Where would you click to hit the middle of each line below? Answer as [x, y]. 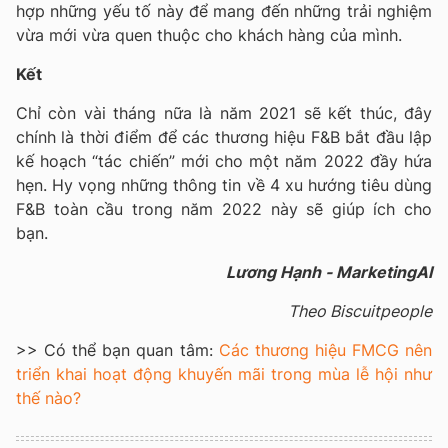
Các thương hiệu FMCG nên [325, 349]
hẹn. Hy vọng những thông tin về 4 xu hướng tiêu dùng [224, 184]
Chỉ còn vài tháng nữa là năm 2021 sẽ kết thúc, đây [224, 112]
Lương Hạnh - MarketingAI [329, 271]
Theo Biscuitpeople [360, 310]
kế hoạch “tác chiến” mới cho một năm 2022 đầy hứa [224, 160]
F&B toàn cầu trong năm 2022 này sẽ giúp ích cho [224, 208]
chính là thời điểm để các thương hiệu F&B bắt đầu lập [224, 136]
